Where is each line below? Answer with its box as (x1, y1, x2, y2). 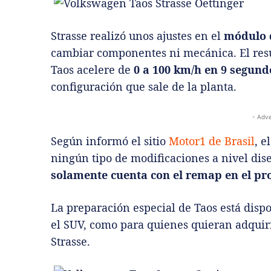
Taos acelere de (51, 62, 134, 77)
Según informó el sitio (51, 133, 169, 148)
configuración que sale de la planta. (51, 79, 237, 94)
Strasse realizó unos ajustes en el (51, 28, 224, 43)
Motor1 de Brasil (169, 133, 255, 148)
